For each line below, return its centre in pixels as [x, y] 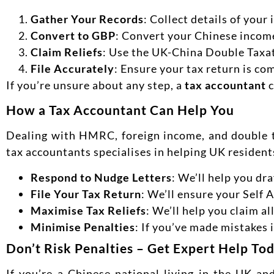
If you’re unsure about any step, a [95, 85]
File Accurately [72, 68]
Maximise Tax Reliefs [88, 210]
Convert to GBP [73, 35]
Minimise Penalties [83, 227]
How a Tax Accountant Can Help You [120, 110]
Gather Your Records [87, 19]
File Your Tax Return [86, 194]
